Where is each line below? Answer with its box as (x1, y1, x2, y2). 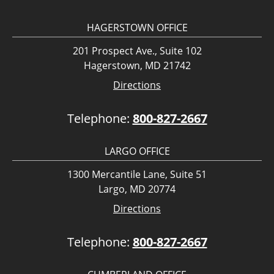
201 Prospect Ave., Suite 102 (72, 44, 202, 58)
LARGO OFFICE (104, 144, 170, 158)
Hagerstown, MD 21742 (83, 59, 191, 73)
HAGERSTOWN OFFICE (86, 21, 188, 35)
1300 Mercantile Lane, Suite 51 (67, 168, 207, 182)
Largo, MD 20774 (98, 182, 176, 196)
